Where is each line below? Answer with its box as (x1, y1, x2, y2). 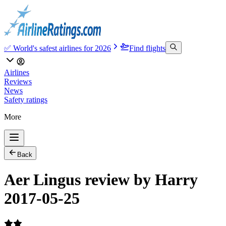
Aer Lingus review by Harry (4, 171, 198, 189)
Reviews (4, 77, 32, 86)
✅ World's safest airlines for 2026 (4, 44, 111, 52)
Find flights (129, 44, 165, 52)
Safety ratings (4, 95, 47, 104)
